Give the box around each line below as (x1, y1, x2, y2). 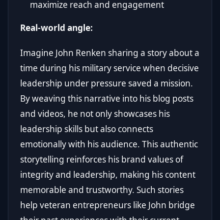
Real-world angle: (20, 22, 93, 33)
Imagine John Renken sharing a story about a (20, 47, 199, 58)
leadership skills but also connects (20, 123, 153, 135)
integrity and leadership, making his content (20, 168, 195, 180)
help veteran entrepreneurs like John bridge (20, 199, 195, 211)
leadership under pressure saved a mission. (20, 77, 193, 89)
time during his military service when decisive (20, 62, 199, 74)
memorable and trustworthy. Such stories (20, 184, 184, 195)
